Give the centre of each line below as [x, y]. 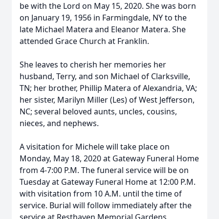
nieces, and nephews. [59, 123]
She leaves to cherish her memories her [93, 65]
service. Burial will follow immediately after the [106, 205]
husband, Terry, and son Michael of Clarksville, [105, 76]
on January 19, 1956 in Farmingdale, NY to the [103, 18]
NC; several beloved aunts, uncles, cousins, [98, 111]
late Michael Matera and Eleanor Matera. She [103, 29]
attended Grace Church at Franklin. [84, 41]
